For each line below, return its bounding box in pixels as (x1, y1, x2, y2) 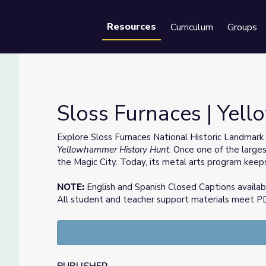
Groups (227, 21, 257, 34)
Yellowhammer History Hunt (57, 144, 169, 156)
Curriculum (170, 21, 213, 34)
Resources (107, 20, 156, 33)
